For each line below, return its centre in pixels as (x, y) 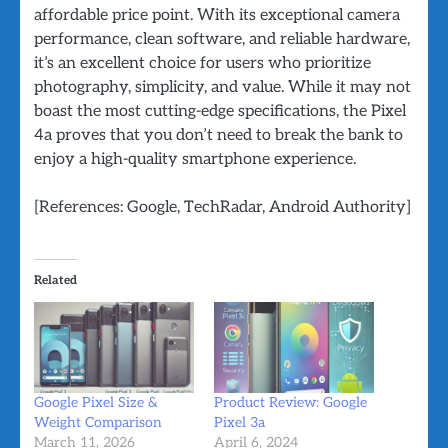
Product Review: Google (290, 403)
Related (55, 280)
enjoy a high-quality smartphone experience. (195, 158)
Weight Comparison (98, 423)
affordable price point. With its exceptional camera (217, 14)
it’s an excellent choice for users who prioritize (202, 62)
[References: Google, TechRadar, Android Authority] (222, 206)
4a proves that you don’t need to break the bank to (218, 134)
